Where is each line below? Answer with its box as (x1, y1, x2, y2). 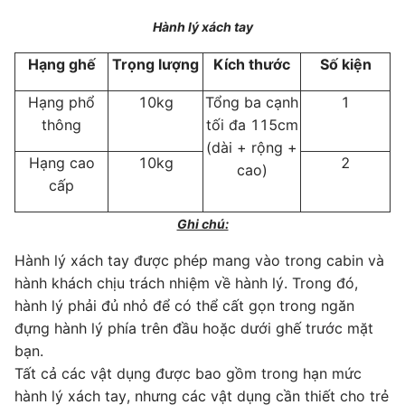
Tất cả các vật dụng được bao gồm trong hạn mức (14, 363, 362, 382)
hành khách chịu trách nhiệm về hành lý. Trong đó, (14, 273, 358, 292)
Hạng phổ (28, 92, 95, 111)
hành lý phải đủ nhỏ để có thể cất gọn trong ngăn (14, 296, 354, 315)
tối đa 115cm (205, 115, 298, 134)
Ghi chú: (176, 215, 229, 231)
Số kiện (319, 54, 372, 73)
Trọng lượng (112, 54, 199, 73)
